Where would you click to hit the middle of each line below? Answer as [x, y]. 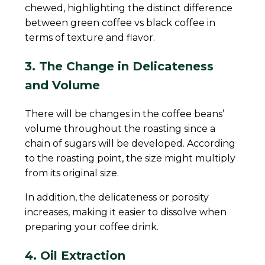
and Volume [64, 85]
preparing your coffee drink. [93, 227]
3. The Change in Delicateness [119, 66]
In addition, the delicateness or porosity [117, 197]
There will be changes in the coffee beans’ [125, 114]
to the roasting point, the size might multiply [130, 158]
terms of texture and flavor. [90, 37]
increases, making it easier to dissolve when [126, 212]
